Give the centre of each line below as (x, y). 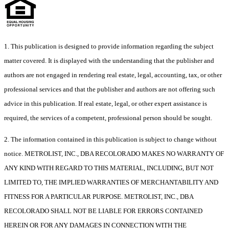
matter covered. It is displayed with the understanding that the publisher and (109, 60)
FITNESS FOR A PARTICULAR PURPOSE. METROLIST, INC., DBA (99, 196)
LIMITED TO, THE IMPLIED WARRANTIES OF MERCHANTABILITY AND (111, 182)
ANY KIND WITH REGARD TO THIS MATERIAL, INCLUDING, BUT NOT (109, 168)
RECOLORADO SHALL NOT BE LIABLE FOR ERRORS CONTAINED (103, 211)
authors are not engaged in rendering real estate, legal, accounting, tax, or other (113, 75)
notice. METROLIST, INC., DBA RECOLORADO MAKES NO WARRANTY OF (114, 153)
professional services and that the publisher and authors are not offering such (110, 89)
